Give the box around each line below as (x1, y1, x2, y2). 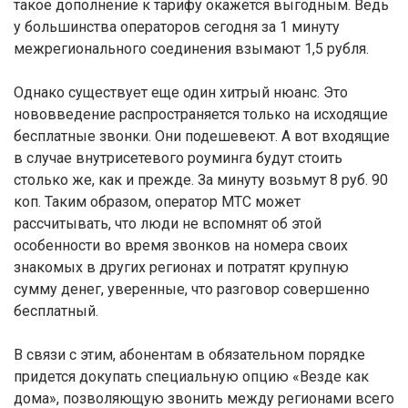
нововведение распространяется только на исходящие (14, 106, 388, 123)
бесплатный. (14, 302, 98, 320)
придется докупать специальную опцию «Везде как (14, 368, 369, 385)
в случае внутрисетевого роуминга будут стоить (14, 149, 342, 167)
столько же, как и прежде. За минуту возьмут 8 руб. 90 (14, 171, 388, 189)
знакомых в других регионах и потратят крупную (14, 259, 349, 276)
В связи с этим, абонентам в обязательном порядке (14, 346, 365, 363)
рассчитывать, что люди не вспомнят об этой (14, 215, 321, 232)
